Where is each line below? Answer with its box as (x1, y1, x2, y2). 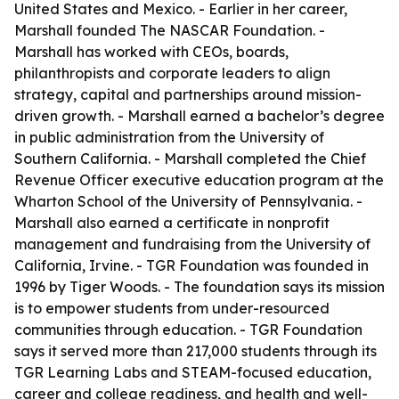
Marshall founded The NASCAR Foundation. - (14, 21, 325, 39)
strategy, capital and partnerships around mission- (14, 85, 362, 103)
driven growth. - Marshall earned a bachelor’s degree (14, 107, 385, 125)
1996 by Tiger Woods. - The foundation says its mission (14, 278, 385, 296)
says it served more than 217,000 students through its (14, 342, 377, 360)
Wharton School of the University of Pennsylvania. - (14, 192, 362, 210)
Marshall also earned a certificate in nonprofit (14, 214, 330, 232)
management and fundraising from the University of (14, 235, 370, 253)
